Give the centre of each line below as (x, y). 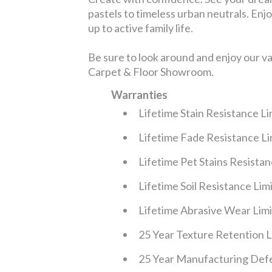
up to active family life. (141, 28)
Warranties (139, 94)
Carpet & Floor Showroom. (151, 71)
